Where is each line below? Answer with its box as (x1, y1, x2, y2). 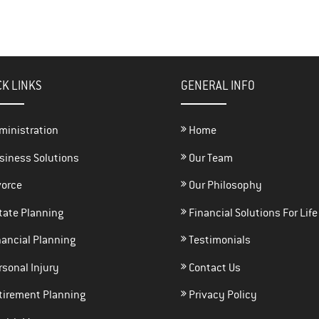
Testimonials (186, 233, 251, 247)
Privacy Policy (186, 288, 257, 302)
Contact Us (186, 260, 241, 274)
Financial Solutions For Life (186, 205, 318, 219)
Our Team (186, 150, 233, 164)
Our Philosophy (186, 178, 262, 192)
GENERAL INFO (180, 78, 255, 93)
